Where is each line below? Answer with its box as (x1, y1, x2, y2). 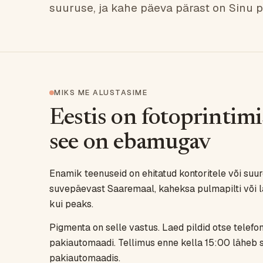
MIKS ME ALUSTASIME (54, 87, 147, 97)
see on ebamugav (49, 131, 211, 155)
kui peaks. (49, 198, 93, 210)
